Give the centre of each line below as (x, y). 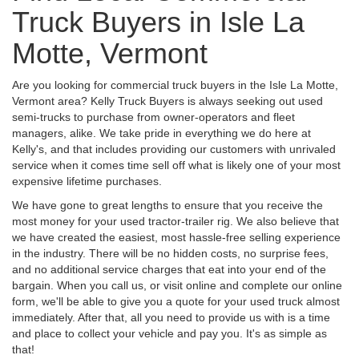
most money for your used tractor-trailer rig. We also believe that (175, 221)
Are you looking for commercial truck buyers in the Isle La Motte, (175, 85)
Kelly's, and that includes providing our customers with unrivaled (174, 149)
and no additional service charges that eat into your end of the (169, 269)
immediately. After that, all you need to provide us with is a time (171, 317)
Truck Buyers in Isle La (158, 22)
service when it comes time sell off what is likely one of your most (176, 165)
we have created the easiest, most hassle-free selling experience (176, 237)
